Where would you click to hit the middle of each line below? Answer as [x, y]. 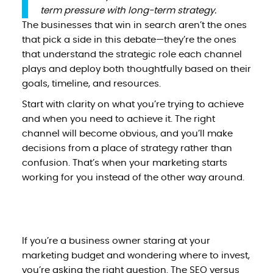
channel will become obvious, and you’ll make [127, 133]
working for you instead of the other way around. [133, 177]
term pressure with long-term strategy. [128, 10]
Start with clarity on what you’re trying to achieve [133, 104]
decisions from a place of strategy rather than [127, 148]
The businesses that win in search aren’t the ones [134, 25]
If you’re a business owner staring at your [116, 241]
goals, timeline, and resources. [91, 83]
